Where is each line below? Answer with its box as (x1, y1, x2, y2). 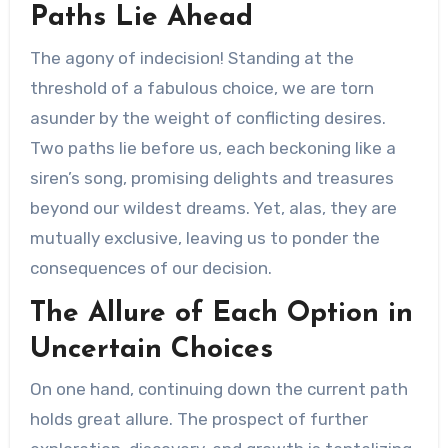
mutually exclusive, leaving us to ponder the (29, 227, 380, 248)
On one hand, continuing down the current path (29, 379, 408, 399)
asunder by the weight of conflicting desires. (29, 107, 386, 128)
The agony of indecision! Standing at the (29, 47, 354, 68)
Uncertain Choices (29, 335, 273, 364)
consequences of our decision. (29, 257, 272, 278)
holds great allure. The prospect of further (29, 409, 368, 429)
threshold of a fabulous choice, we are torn (29, 77, 374, 98)
